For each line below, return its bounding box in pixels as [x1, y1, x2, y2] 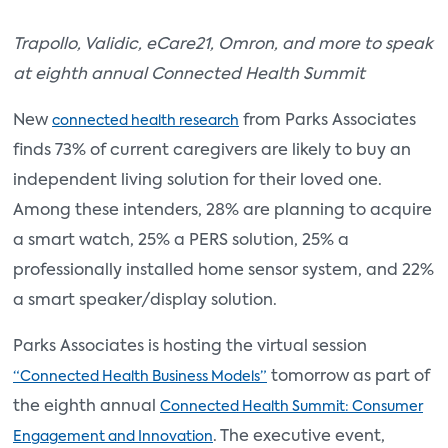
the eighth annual [13, 399, 160, 415]
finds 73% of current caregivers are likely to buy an [13, 143, 411, 159]
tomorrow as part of [267, 369, 430, 385]
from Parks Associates [239, 113, 416, 129]
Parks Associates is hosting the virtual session [13, 339, 367, 355]
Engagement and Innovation [13, 430, 213, 444]
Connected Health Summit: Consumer [160, 400, 423, 414]
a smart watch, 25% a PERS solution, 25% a [13, 233, 349, 249]
